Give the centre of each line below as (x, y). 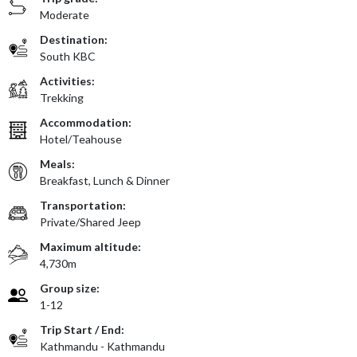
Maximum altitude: (90, 246)
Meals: (57, 163)
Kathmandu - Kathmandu (102, 346)
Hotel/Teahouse (81, 139)
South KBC (68, 56)
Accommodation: (86, 122)
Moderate (65, 14)
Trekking (62, 97)
